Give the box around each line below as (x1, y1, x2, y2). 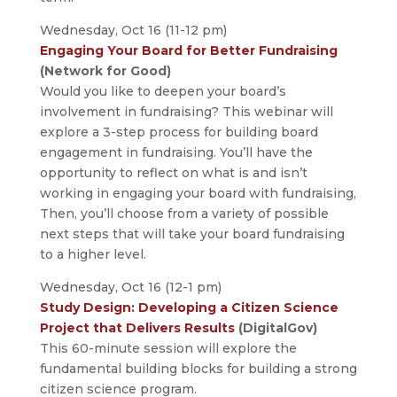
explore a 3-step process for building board (39, 124, 318, 141)
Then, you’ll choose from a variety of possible (39, 206, 329, 222)
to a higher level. (39, 246, 146, 263)
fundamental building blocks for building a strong (39, 361, 357, 378)
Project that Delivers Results (39, 320, 235, 337)
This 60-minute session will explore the (39, 340, 297, 357)
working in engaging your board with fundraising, (39, 185, 356, 202)
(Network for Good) (39, 63, 171, 80)
